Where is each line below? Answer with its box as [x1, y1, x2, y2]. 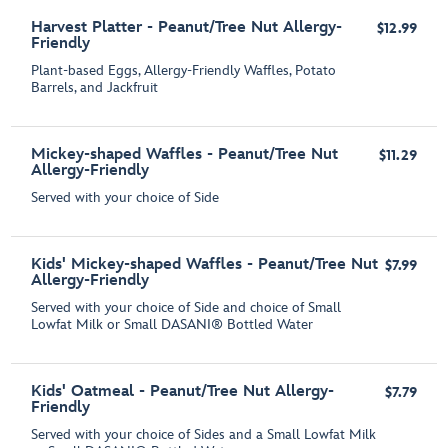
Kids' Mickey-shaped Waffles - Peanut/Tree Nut [31, 255, 379, 275]
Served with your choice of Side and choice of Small [31, 299, 342, 317]
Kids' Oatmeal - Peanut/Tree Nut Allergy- [31, 382, 335, 402]
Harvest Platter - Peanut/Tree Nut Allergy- [31, 18, 343, 38]
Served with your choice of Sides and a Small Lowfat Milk [31, 426, 377, 444]
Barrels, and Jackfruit [31, 79, 159, 97]
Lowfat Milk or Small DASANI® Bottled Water [31, 316, 314, 334]
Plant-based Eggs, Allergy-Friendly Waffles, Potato [31, 62, 337, 80]
